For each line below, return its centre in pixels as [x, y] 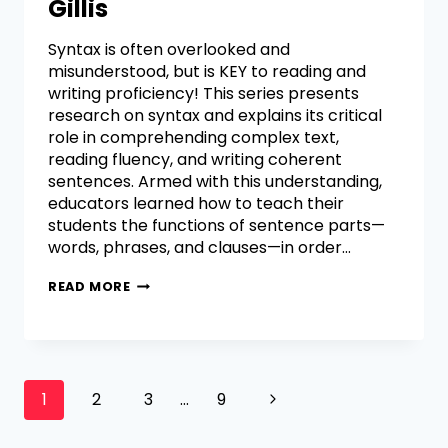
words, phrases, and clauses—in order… [199, 248]
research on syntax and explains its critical [215, 116]
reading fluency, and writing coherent [195, 160]
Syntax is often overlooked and [169, 50]
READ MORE [89, 287]
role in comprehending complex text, [193, 138]
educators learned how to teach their [196, 204]
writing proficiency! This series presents [203, 94]
